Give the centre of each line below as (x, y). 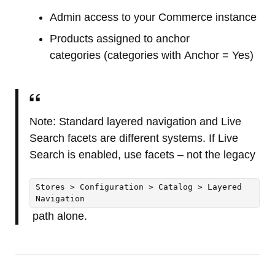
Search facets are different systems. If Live (134, 138)
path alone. (58, 216)
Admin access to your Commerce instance (153, 17)
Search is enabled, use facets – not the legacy (144, 154)
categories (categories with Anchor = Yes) (152, 55)
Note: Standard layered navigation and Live (135, 121)
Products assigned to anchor (120, 38)
